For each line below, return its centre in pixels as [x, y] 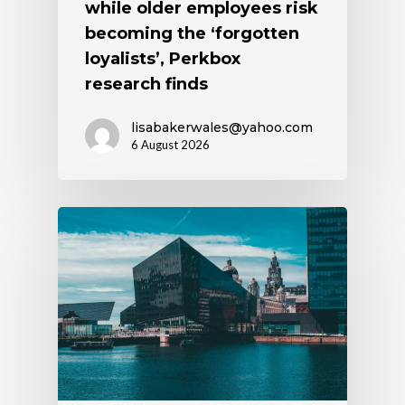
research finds [146, 84]
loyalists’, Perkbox [163, 58]
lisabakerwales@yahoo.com [222, 127]
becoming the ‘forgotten [192, 33]
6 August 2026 [170, 144]
